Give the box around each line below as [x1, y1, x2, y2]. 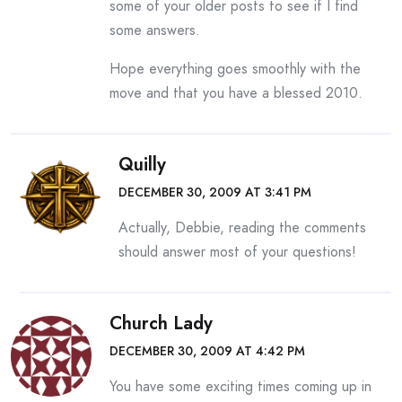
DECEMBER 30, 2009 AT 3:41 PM [118, 183, 311, 201]
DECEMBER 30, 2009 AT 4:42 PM [109, 342, 305, 360]
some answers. [109, 20, 200, 40]
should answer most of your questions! [118, 241, 356, 262]
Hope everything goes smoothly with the [109, 58, 361, 79]
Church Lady [109, 310, 213, 336]
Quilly [118, 152, 166, 178]
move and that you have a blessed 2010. [109, 83, 363, 103]
